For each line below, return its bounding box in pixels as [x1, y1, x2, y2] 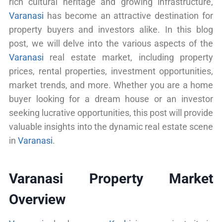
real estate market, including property [44, 52, 213, 62]
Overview [9, 191, 66, 208]
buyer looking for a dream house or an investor [9, 93, 213, 104]
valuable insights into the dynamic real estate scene [9, 121, 213, 132]
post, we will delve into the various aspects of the [9, 38, 213, 49]
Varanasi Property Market [9, 170, 213, 187]
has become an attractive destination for [44, 10, 213, 21]
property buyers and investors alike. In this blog [9, 24, 213, 35]
